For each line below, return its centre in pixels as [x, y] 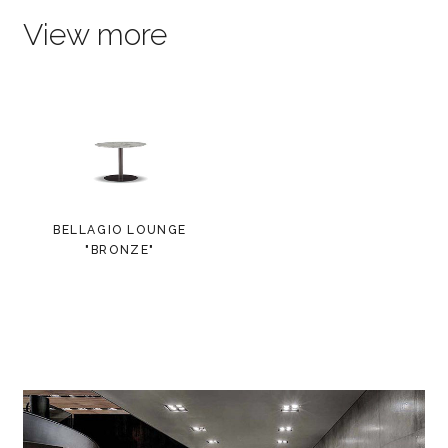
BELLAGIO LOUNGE [120, 229]
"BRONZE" [120, 249]
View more [94, 34]
